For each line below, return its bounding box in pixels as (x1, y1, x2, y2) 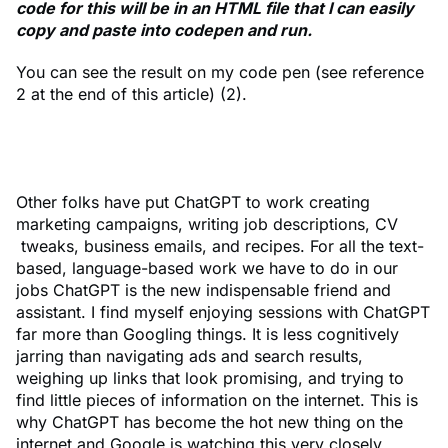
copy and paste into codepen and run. (16, 20, 312, 41)
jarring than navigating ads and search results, (16, 346, 363, 367)
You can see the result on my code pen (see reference (16, 62, 424, 83)
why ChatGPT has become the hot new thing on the (16, 412, 403, 433)
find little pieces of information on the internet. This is (16, 390, 418, 411)
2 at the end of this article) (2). (16, 84, 247, 105)
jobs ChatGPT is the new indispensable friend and (16, 280, 391, 301)
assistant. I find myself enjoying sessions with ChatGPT (16, 302, 430, 323)
